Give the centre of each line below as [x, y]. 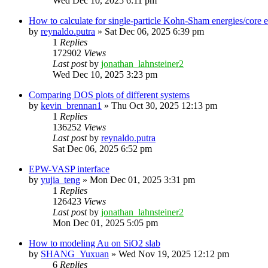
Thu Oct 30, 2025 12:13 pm [164, 105]
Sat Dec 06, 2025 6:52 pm [102, 148]
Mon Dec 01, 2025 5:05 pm [105, 223]
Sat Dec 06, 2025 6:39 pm [154, 31]
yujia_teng [60, 179]
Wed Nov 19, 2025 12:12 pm [174, 254]
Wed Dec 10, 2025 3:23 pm [105, 74]
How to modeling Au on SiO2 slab [95, 243]
